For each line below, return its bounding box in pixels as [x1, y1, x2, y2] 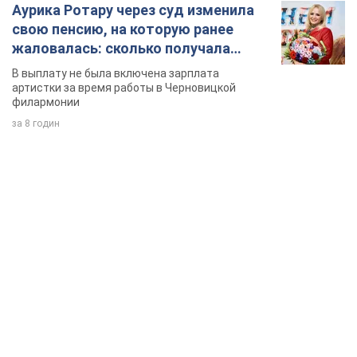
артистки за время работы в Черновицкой [12, 81, 236, 95]
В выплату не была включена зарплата [12, 67, 219, 80]
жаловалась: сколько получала [12, 40, 230, 57]
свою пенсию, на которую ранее [12, 21, 233, 38]
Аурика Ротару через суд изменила [12, 2, 254, 19]
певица [12, 59, 61, 76]
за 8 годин [12, 118, 60, 130]
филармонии [12, 96, 80, 109]
